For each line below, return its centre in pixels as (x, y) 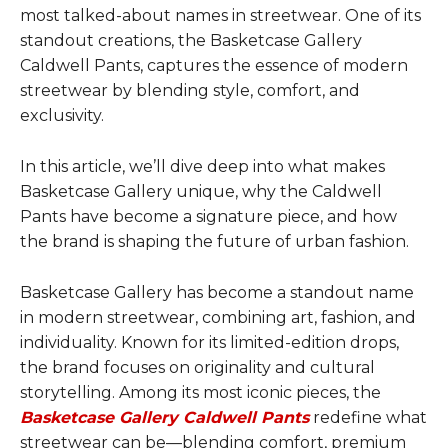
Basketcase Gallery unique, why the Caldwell (201, 191)
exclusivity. (62, 115)
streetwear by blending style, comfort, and (190, 90)
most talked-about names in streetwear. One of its (220, 15)
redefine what (370, 417)
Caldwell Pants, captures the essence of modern (214, 65)
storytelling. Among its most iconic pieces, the (200, 392)
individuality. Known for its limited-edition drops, (209, 342)
